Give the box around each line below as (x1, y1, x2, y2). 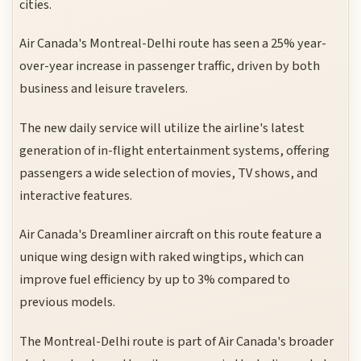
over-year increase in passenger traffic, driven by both (19, 56, 321, 77)
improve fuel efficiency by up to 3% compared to (19, 270, 291, 290)
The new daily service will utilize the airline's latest (19, 118, 305, 138)
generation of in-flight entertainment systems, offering (19, 140, 330, 160)
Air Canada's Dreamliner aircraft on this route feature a (19, 225, 322, 245)
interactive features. (19, 185, 133, 205)
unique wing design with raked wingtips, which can (19, 247, 305, 268)
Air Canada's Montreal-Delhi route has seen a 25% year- (19, 34, 327, 54)
